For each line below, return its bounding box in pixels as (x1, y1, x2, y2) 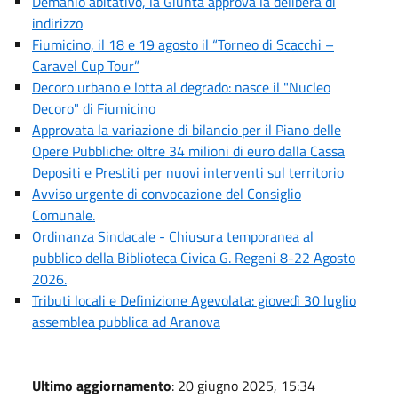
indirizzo (32, 12, 83, 34)
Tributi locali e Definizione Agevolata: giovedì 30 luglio (32, 290, 356, 311)
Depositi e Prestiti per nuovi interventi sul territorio (32, 162, 344, 183)
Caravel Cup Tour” (32, 55, 139, 76)
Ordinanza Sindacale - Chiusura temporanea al (32, 226, 314, 247)
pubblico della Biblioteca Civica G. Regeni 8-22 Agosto (32, 247, 355, 268)
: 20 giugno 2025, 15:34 (171, 375, 315, 396)
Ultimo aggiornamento (32, 375, 171, 396)
